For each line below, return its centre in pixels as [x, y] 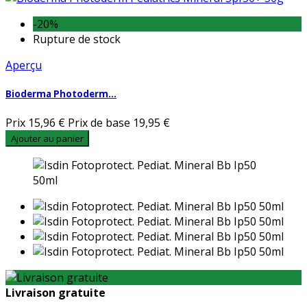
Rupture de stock [77, 39]
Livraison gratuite [56, 293]
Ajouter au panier [47, 138]
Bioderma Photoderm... [61, 94]
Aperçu [24, 65]
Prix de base [99, 123]
